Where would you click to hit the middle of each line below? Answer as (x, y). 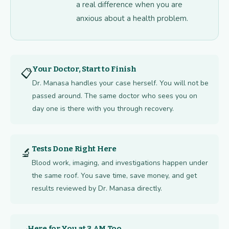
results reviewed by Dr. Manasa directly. (97, 189)
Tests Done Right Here (74, 149)
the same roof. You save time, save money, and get (114, 176)
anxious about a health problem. (132, 19)
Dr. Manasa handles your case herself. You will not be (120, 83)
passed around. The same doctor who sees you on (115, 96)
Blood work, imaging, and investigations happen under (120, 163)
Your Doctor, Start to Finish (84, 69)
